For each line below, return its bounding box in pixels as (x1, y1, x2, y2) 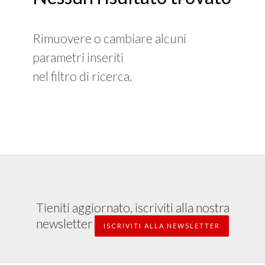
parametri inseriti (33, 49, 124, 64)
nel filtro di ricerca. (33, 68, 132, 83)
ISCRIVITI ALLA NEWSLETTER (104, 221, 220, 230)
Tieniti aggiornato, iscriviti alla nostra (35, 199, 230, 215)
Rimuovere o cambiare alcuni (33, 30, 186, 46)
